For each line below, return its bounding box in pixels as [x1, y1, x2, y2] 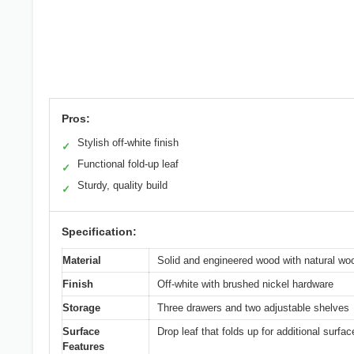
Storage [62, 302, 100, 314]
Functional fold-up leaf [77, 158, 179, 171]
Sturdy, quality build [77, 179, 168, 192]
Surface [62, 326, 100, 338]
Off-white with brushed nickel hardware [157, 278, 333, 291]
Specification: [62, 225, 137, 239]
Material [62, 254, 101, 267]
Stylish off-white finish [77, 137, 179, 149]
